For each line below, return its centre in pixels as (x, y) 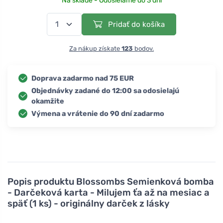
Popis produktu (42, 181)
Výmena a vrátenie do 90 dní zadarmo (98, 113)
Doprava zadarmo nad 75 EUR (83, 78)
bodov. (143, 48)
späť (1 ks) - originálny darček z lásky (89, 203)
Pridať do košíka (135, 24)
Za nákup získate (95, 48)
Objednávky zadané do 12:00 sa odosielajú (105, 91)
